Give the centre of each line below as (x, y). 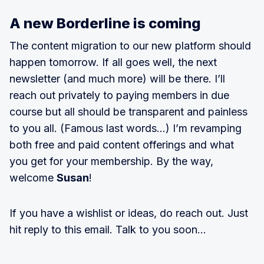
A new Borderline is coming (105, 23)
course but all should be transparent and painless (128, 112)
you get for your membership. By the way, (111, 161)
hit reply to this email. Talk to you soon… (108, 230)
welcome (33, 178)
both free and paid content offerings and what (122, 145)
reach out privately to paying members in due (119, 95)
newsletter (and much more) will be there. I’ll (117, 79)
